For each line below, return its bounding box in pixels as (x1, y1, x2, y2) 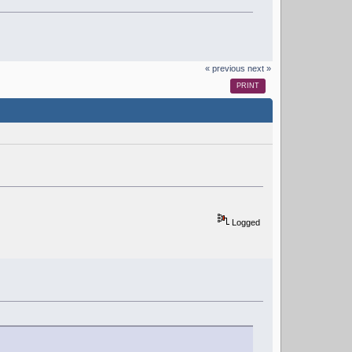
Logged (229, 217, 261, 227)
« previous (204, 63, 245, 73)
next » (247, 63, 271, 73)
